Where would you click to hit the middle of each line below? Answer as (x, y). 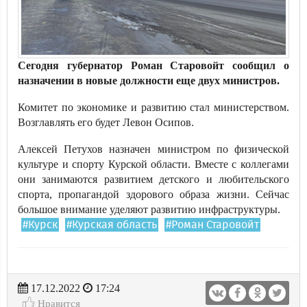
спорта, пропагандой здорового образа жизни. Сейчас (153, 194)
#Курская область (112, 225)
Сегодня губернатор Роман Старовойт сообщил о (153, 65)
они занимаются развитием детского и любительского (153, 179)
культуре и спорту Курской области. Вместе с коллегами (153, 164)
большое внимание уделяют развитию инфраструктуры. (149, 209)
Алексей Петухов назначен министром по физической (153, 149)
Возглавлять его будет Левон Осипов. (106, 122)
